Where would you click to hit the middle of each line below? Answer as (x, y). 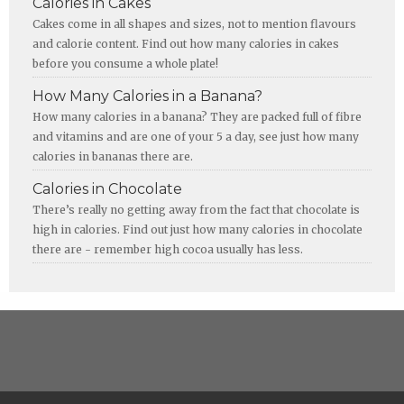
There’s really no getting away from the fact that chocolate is (196, 209)
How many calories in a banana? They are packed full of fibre (197, 116)
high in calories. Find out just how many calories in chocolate (197, 229)
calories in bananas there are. (113, 156)
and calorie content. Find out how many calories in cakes (186, 43)
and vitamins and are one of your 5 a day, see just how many (196, 136)
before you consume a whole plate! (125, 63)
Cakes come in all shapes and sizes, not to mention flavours (194, 23)
